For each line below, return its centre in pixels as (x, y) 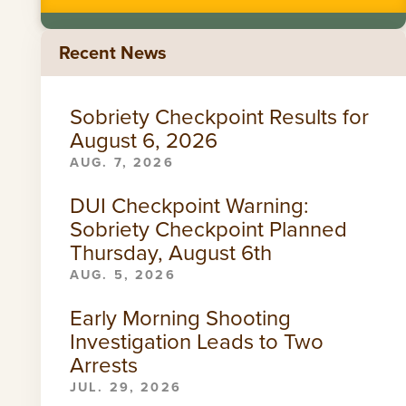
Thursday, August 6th (170, 252)
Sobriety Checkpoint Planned (208, 229)
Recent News (112, 52)
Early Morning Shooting (180, 318)
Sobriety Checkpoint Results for (219, 116)
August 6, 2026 (143, 140)
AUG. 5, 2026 (122, 274)
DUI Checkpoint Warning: (189, 205)
